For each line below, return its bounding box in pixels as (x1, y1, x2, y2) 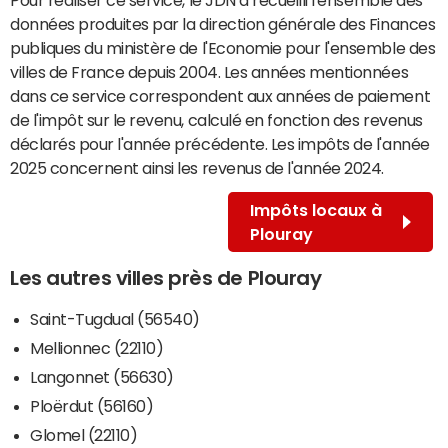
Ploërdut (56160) (30, 397, 154, 414)
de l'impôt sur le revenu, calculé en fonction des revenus (10, 111, 423, 128)
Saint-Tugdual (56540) (30, 310, 200, 327)
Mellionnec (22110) (30, 339, 164, 356)
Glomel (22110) (30, 426, 138, 443)
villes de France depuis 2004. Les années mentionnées (10, 63, 409, 80)
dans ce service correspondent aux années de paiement (10, 87, 431, 104)
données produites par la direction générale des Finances (10, 15, 436, 32)
